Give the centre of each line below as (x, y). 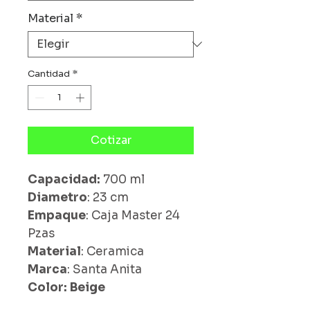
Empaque (57, 215)
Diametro (57, 197)
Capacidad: (65, 179)
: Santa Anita (104, 269)
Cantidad (49, 74)
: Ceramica (112, 251)
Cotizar (111, 140)
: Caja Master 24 (133, 215)
